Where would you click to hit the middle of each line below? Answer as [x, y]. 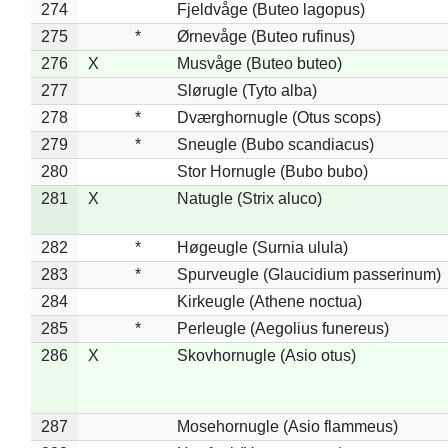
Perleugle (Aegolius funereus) [282, 328]
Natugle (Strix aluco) [249, 198]
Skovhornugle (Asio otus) [266, 355]
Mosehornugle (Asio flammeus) [287, 426]
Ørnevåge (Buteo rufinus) [265, 36]
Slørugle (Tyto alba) [246, 90]
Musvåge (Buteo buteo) [259, 63]
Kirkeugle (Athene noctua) [269, 301]
